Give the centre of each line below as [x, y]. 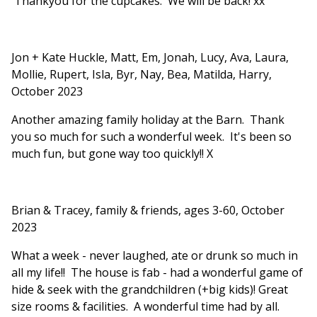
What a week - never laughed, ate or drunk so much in [155, 256]
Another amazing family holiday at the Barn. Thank [148, 120]
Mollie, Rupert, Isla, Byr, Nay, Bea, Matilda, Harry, [142, 75]
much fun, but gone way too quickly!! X [112, 154]
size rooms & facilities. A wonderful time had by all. [145, 307]
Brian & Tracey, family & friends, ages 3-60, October [148, 211]
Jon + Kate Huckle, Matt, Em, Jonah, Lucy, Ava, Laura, [150, 58]
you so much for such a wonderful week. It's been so [151, 137]
